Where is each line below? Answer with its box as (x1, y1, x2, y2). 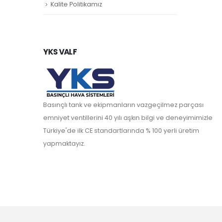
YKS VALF (43, 46, 77, 57)
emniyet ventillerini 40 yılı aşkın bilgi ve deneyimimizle (43, 113, 213, 122)
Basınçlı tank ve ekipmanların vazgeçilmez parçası (43, 100, 204, 109)
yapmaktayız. (43, 139, 85, 148)
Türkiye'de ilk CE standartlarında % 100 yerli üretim (43, 126, 199, 135)
